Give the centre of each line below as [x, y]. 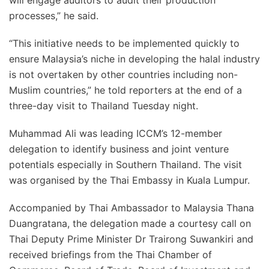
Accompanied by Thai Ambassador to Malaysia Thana [131, 208]
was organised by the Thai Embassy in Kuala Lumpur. [129, 180]
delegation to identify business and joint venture [119, 149]
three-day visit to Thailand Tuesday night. [104, 106]
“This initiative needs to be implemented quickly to [124, 43]
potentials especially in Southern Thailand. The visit [125, 165]
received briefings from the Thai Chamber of [110, 255]
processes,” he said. [54, 16]
